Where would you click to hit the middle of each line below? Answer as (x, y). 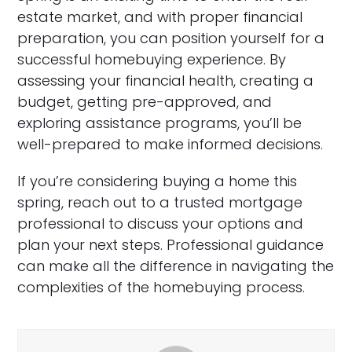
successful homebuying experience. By (152, 59)
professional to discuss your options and (161, 224)
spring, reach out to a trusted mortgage (160, 202)
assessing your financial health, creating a (166, 81)
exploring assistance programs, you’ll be (160, 123)
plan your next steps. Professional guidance (171, 245)
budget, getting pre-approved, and (145, 102)
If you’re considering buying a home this (158, 181)
